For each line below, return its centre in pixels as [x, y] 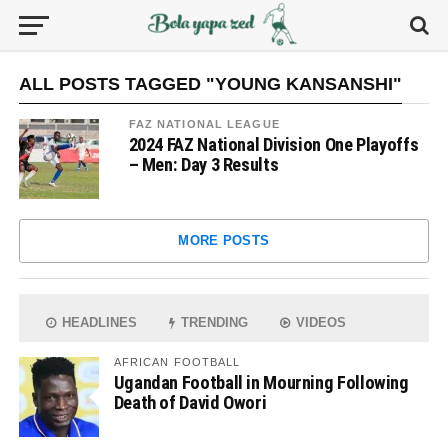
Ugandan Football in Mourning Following [261, 382]
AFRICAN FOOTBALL [177, 362]
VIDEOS [319, 322]
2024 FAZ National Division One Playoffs [273, 144]
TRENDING [213, 322]
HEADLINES [98, 322]
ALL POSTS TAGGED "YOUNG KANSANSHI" [210, 84]
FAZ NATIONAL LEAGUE [204, 124]
